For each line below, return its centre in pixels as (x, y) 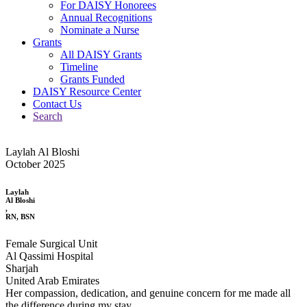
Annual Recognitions (106, 17)
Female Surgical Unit (51, 243)
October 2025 (35, 164)
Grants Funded (93, 79)
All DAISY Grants (101, 54)
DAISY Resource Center (87, 91)
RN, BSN (20, 216)
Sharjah (22, 268)
